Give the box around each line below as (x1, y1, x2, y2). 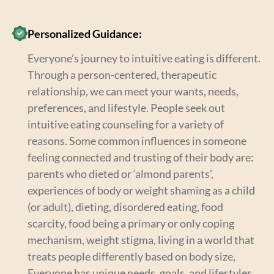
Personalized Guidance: (28, 26, 142, 40)
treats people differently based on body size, (28, 249, 235, 263)
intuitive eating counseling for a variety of (28, 117, 224, 131)
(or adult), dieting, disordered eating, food (28, 199, 223, 213)
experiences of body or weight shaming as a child (28, 183, 255, 197)
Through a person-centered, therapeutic (28, 67, 217, 81)
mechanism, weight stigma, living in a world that (28, 232, 254, 246)
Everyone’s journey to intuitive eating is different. (28, 51, 261, 65)
